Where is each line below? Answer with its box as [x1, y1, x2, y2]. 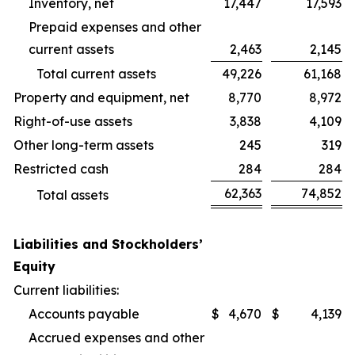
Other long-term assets [13, 136, 154, 153]
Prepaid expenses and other [29, 18, 201, 35]
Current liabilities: [13, 281, 119, 298]
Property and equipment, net [13, 89, 189, 105]
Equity [13, 258, 55, 274]
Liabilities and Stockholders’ [13, 235, 203, 252]
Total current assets [36, 65, 156, 82]
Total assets [36, 186, 109, 203]
